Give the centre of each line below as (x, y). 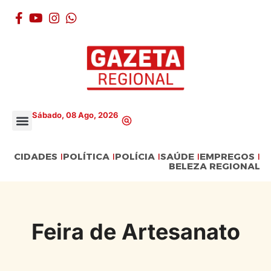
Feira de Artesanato (135, 232)
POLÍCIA (135, 157)
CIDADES (36, 157)
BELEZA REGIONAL (215, 166)
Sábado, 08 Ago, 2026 (75, 115)
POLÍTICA (87, 157)
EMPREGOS (227, 157)
